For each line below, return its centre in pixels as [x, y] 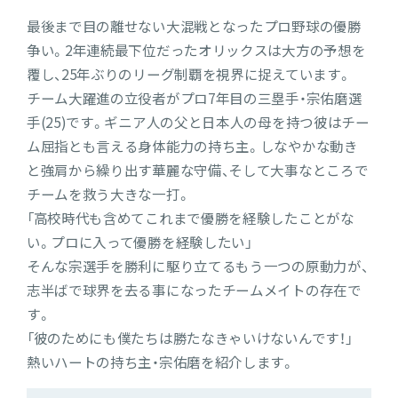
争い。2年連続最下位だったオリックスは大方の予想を [196, 51]
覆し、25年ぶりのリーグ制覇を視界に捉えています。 [189, 75]
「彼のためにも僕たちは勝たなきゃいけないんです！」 [189, 338]
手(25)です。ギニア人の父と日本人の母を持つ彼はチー [198, 123]
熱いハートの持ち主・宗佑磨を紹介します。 [160, 362]
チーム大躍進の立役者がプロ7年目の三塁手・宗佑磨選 [194, 99]
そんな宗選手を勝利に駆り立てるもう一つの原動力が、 [197, 267]
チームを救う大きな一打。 [108, 195]
